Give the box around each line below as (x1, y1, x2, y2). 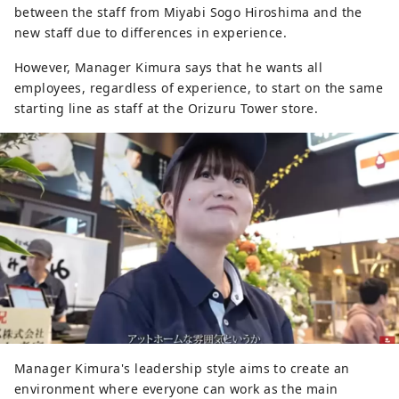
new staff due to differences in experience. (14, 24, 288, 42)
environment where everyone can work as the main (14, 379, 338, 397)
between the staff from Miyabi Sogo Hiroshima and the (14, 4, 362, 21)
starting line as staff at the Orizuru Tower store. (14, 100, 319, 118)
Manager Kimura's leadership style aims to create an (14, 359, 350, 377)
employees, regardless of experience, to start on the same (14, 79, 383, 97)
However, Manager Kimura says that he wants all (14, 59, 323, 77)
